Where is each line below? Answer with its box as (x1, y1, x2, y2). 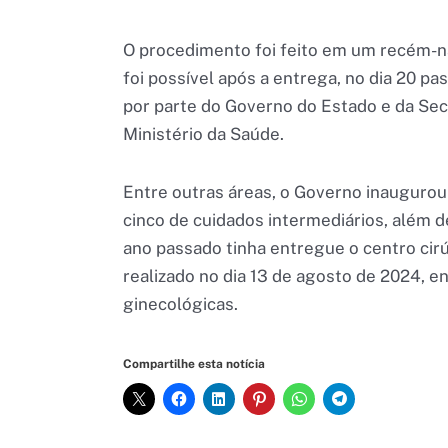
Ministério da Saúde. (123, 124, 284, 145)
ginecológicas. (123, 294, 238, 315)
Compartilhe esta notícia (123, 356, 265, 371)
